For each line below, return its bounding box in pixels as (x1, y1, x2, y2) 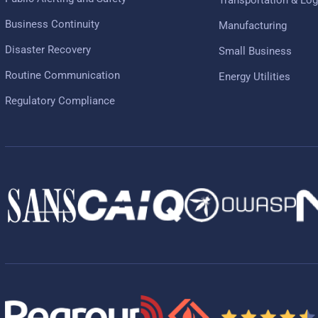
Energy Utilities (218, 70, 290, 83)
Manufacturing (218, 18, 287, 32)
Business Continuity (5, 17, 99, 31)
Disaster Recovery (5, 43, 91, 56)
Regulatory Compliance (5, 94, 115, 107)
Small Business (218, 44, 292, 57)
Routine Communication (5, 68, 120, 82)
